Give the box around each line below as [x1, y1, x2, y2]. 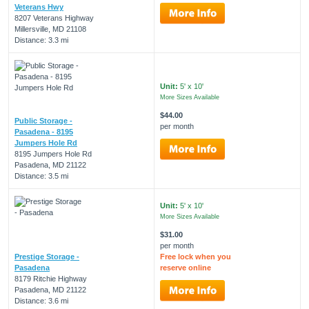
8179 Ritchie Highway [14, 274, 87, 283]
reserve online [160, 263, 211, 272]
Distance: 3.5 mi [14, 171, 68, 180]
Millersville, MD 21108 [14, 24, 86, 33]
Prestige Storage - [14, 252, 79, 261]
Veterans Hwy [14, 2, 63, 11]
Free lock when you [160, 252, 231, 261]
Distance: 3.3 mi [14, 35, 68, 44]
